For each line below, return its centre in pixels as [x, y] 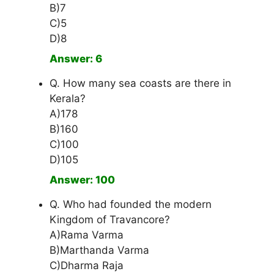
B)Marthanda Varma [99, 250]
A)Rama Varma [87, 235]
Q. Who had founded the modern [131, 205]
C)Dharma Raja [87, 266]
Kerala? [68, 99]
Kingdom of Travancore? [110, 220]
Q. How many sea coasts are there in [140, 83]
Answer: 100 [82, 180]
